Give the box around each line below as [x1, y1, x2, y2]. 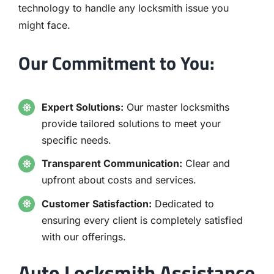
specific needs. [42, 134, 112, 147]
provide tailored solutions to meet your [42, 117, 221, 130]
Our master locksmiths [124, 101, 230, 114]
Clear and [182, 157, 231, 170]
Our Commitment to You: [18, 49, 215, 78]
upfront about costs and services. [42, 174, 197, 187]
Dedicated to [152, 197, 215, 210]
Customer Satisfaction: [42, 197, 152, 210]
